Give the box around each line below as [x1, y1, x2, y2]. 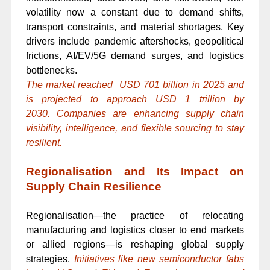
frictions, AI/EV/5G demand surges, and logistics [25, 50, 245, 61]
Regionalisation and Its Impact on [25, 165, 245, 178]
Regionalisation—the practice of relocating [25, 210, 245, 221]
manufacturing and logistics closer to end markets [25, 225, 245, 236]
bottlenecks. [25, 64, 77, 75]
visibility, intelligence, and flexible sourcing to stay [25, 122, 245, 133]
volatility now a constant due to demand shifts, [25, 7, 245, 17]
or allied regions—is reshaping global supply [25, 239, 245, 250]
